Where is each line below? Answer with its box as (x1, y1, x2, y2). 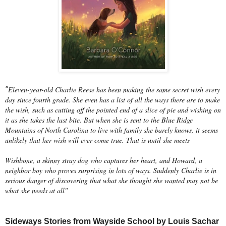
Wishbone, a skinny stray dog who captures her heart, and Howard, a (5, 155, 202, 165)
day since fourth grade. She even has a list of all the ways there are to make (5, 94, 220, 104)
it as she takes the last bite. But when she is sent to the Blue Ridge (5, 115, 193, 125)
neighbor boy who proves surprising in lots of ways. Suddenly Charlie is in (5, 165, 216, 175)
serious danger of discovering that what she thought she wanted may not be (5, 175, 218, 185)
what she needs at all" (5, 185, 68, 195)
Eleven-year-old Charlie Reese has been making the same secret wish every (8, 84, 220, 94)
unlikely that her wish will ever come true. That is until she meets (5, 135, 190, 145)
